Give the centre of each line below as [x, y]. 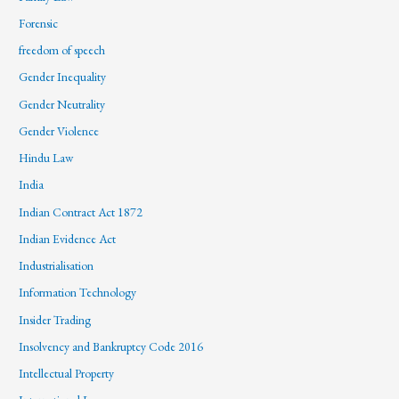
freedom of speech [62, 50]
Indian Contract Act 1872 [81, 212]
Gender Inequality [63, 77]
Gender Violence [59, 130]
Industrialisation [57, 266]
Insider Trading [55, 319]
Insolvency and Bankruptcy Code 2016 [111, 346]
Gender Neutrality [62, 104]
